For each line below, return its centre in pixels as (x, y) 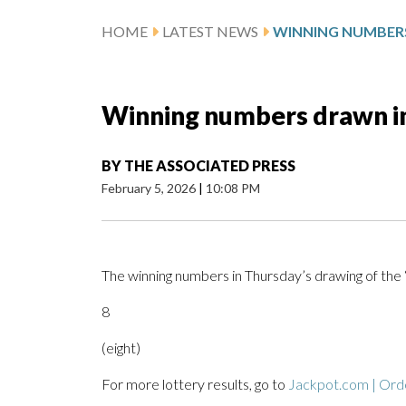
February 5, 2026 (150, 188)
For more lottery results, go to (195, 384)
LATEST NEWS (210, 32)
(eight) (121, 348)
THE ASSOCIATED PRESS (210, 166)
